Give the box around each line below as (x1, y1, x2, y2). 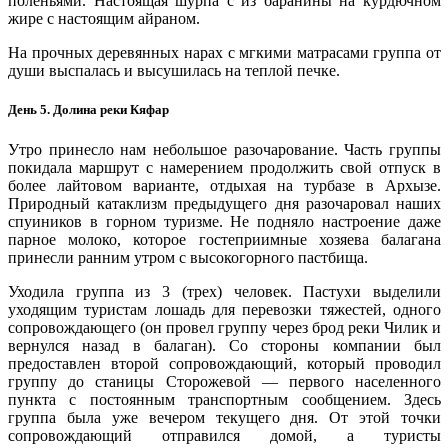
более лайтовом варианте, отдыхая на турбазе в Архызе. (8, 176, 441, 194)
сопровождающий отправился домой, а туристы (8, 426, 441, 444)
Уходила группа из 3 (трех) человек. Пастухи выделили (8, 282, 441, 300)
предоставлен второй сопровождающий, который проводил (8, 354, 441, 372)
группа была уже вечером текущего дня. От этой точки (8, 408, 441, 426)
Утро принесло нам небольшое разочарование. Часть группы (8, 140, 441, 158)
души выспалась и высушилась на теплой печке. (8, 62, 340, 80)
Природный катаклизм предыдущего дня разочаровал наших (8, 194, 441, 212)
